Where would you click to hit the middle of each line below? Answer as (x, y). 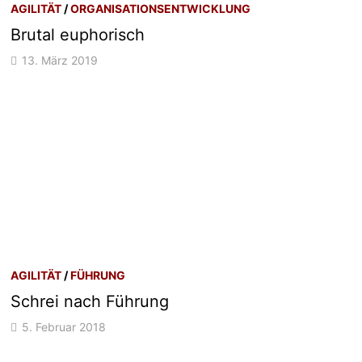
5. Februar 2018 (64, 326)
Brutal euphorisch (78, 34)
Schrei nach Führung (90, 301)
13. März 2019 (60, 60)
